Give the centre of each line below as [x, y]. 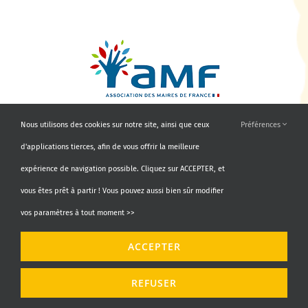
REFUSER [154, 283]
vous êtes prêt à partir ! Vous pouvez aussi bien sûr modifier [122, 191]
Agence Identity [180, 257]
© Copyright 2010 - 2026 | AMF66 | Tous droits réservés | [154, 235]
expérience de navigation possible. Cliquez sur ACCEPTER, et [123, 169]
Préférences [262, 125]
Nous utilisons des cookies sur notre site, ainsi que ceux [115, 125]
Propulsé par [125, 257]
